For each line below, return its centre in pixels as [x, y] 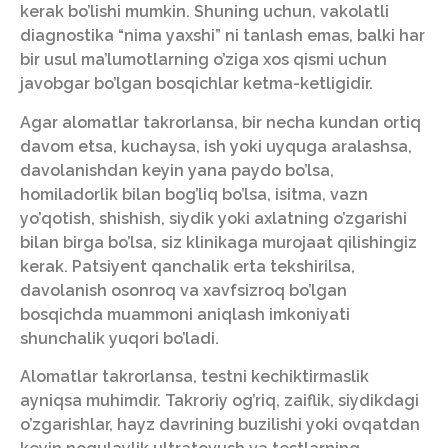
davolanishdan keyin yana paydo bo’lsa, [177, 170]
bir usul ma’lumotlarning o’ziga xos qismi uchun [203, 60]
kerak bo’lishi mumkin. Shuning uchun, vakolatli [204, 12]
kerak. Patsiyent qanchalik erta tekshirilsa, [187, 266]
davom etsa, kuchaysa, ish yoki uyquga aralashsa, [216, 146]
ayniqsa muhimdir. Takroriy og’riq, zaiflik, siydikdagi [219, 400]
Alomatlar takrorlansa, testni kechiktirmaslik [194, 376]
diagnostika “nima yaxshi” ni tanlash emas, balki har [222, 36]
